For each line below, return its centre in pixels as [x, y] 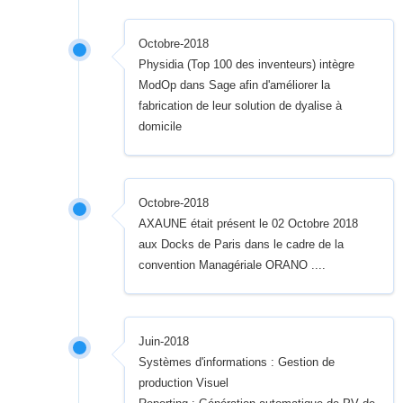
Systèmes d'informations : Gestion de [237, 363]
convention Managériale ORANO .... [233, 265]
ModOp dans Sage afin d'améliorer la [235, 85]
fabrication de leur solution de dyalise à [241, 106]
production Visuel [184, 383]
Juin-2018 [164, 342]
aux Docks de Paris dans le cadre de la [242, 245]
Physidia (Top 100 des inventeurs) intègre [247, 65]
